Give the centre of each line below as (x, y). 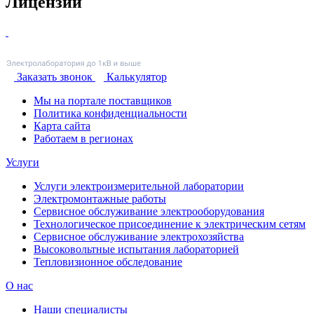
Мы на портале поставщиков (103, 101)
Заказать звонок (55, 77)
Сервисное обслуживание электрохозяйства (139, 237)
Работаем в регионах (83, 139)
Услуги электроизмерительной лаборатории (139, 186)
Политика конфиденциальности (110, 114)
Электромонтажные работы (100, 199)
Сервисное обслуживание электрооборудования (149, 212)
